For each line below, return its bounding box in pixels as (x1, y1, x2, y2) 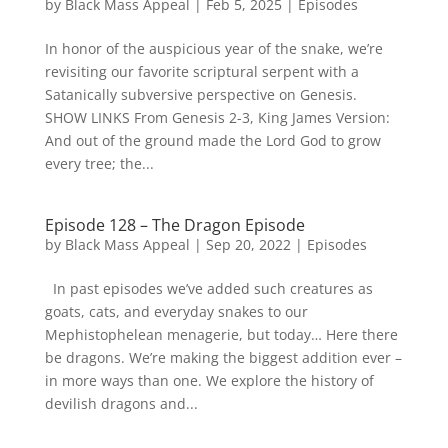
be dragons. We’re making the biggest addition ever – (44, 347, 402, 367)
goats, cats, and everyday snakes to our (44, 301, 308, 321)
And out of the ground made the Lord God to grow (44, 130, 381, 150)
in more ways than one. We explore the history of (44, 370, 374, 390)
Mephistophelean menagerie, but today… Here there (44, 324, 398, 344)
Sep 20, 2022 (205, 234, 291, 254)
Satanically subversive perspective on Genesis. (44, 84, 365, 104)
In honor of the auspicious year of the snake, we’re (44, 38, 383, 58)
